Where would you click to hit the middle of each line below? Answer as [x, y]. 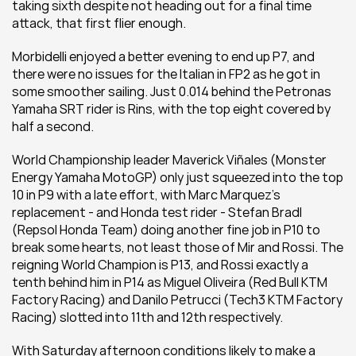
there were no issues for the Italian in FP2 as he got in [166, 74]
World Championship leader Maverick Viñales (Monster [169, 160]
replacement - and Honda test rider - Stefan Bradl [157, 212]
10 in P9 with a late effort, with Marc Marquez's [146, 195]
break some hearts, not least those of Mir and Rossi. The [178, 247]
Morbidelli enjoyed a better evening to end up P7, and [163, 56]
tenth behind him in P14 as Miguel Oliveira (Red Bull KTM [170, 282]
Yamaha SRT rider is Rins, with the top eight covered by [171, 109]
